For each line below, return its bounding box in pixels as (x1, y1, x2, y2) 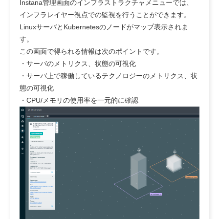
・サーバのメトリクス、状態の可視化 (20, 59, 136, 67)
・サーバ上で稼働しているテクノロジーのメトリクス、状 (20, 71, 197, 80)
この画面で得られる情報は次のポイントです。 (20, 47, 163, 55)
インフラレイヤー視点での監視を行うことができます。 (20, 10, 191, 19)
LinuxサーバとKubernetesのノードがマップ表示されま (20, 22, 188, 31)
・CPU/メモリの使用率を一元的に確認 (20, 96, 138, 104)
